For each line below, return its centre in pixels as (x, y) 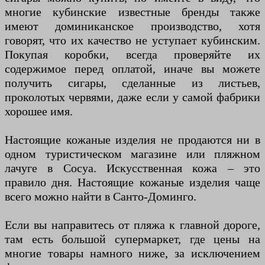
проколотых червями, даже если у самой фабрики (132, 97)
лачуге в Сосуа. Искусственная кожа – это (132, 168)
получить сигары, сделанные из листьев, (132, 83)
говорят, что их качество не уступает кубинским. (132, 41)
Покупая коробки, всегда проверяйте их (132, 55)
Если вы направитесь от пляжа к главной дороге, (132, 225)
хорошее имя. (39, 112)
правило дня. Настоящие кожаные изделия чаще (132, 182)
